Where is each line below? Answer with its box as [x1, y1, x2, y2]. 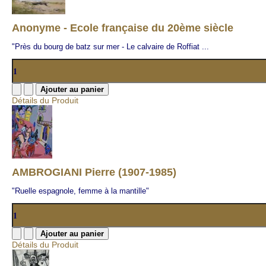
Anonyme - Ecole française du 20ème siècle [12, 22, 233, 34]
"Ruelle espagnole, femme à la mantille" [12, 186, 149, 195]
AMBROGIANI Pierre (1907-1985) [12, 166, 176, 178]
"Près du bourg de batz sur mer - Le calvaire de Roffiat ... [12, 42, 209, 51]
